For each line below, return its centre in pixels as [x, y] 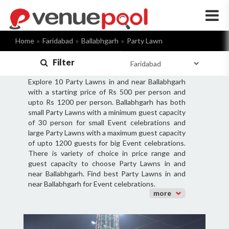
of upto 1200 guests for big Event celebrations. [107, 143]
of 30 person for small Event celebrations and [107, 122]
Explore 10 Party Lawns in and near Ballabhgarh [107, 82]
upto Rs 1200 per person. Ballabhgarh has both [107, 102]
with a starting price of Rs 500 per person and [107, 92]
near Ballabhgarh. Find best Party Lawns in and [107, 174]
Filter [61, 62]
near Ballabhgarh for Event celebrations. [92, 184]
